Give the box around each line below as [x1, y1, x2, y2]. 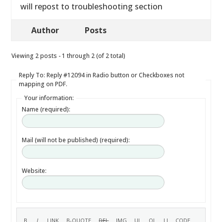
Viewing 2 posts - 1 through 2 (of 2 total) [11, 52, 126, 60]
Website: [22, 166, 47, 175]
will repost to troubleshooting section [20, 1, 163, 12]
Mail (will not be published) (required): [22, 136, 130, 144]
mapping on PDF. [19, 80, 68, 88]
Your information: [24, 94, 74, 102]
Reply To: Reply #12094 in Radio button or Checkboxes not [19, 71, 185, 79]
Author [31, 25, 59, 36]
